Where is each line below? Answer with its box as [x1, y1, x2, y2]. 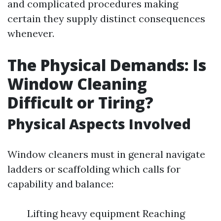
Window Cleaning [7, 73, 147, 94]
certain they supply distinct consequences [7, 12, 205, 25]
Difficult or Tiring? [7, 92, 153, 113]
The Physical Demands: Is [7, 54, 206, 75]
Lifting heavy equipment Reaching [27, 207, 185, 220]
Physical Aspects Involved [7, 114, 191, 133]
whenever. [7, 27, 54, 39]
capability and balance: [7, 178, 113, 190]
